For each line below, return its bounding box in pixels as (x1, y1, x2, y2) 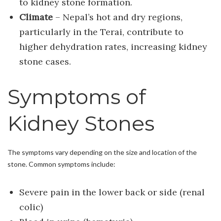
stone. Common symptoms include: (7, 159, 115, 168)
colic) (19, 201, 43, 213)
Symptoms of (7, 83, 146, 110)
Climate (19, 11, 53, 23)
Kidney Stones (7, 110, 154, 136)
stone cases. (19, 56, 71, 67)
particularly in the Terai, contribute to (19, 26, 184, 37)
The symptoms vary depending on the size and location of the (7, 147, 197, 156)
